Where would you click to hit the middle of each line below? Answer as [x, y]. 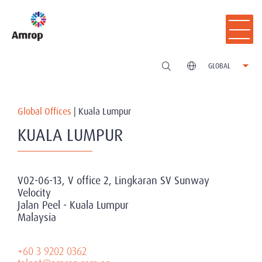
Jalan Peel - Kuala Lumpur [73, 205]
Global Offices [44, 111]
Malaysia [37, 218]
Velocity [34, 193]
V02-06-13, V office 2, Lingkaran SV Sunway [113, 181]
